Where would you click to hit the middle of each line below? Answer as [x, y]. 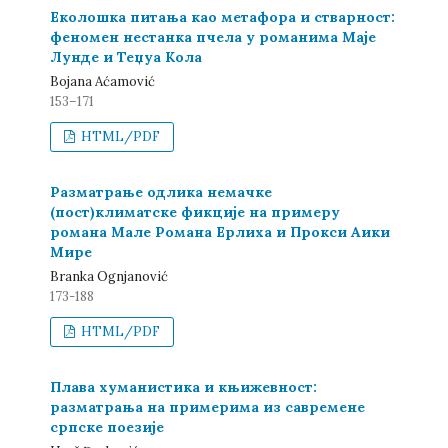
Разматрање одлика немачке [161, 192]
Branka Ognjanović [109, 276]
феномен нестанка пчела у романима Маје [213, 37]
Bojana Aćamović [102, 81]
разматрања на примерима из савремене [207, 407]
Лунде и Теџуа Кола [126, 57]
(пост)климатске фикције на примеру [195, 212]
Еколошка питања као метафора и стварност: [222, 17]
